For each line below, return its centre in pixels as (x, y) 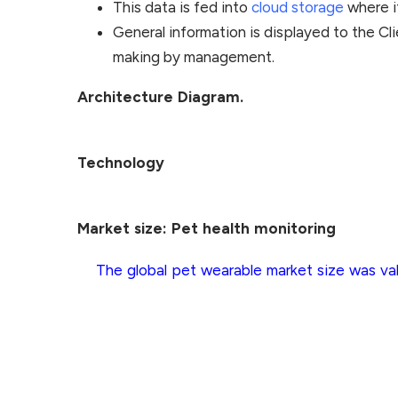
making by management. (194, 57)
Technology (121, 163)
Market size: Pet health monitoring (207, 228)
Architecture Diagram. (160, 97)
